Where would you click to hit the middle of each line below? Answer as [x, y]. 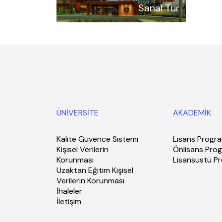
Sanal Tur [159, 8]
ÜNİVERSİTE [78, 113]
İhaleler [69, 191]
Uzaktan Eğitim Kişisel [95, 170]
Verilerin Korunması [90, 181]
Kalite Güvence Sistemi [97, 139]
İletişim [69, 201]
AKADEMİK [192, 113]
